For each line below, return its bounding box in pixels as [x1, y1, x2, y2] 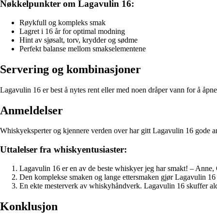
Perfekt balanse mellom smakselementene [19, 44, 146, 53]
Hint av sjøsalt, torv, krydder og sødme [19, 35, 138, 44]
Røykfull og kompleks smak [19, 18, 106, 27]
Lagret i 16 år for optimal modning [19, 27, 125, 35]
